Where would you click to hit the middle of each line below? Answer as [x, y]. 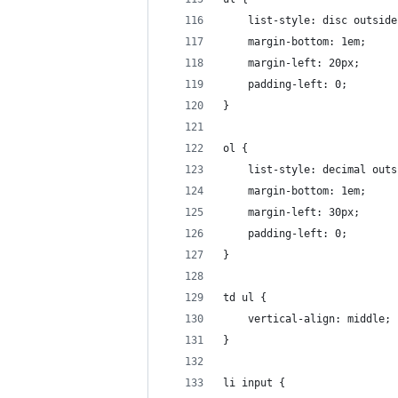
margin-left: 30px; [291, 212]
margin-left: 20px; [291, 63]
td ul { [245, 298]
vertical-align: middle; [307, 319]
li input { [254, 383]
